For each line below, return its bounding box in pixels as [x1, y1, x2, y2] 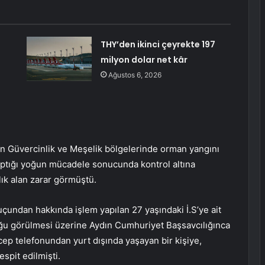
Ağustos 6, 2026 [108, 70, 161, 80]
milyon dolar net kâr [100, 54, 188, 66]
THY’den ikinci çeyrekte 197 [100, 38, 215, 51]
